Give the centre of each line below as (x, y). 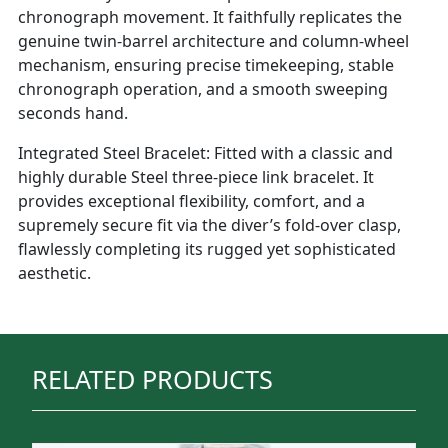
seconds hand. (73, 113)
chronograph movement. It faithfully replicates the (210, 17)
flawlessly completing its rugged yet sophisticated (207, 249)
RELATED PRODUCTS (152, 379)
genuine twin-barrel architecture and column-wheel (213, 41)
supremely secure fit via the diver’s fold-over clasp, (209, 225)
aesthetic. (54, 273)
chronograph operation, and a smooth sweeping (203, 89)
